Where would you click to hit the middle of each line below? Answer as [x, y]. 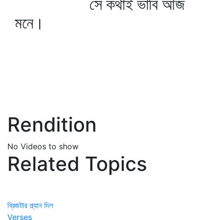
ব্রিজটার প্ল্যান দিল [30, 205]
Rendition [52, 124]
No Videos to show [43, 146]
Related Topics [77, 164]
